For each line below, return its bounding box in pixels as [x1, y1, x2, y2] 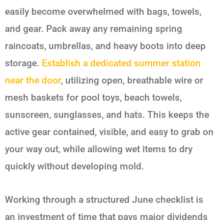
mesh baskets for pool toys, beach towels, [5, 91, 182, 103]
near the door [5, 74, 61, 86]
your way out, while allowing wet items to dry [5, 143, 192, 155]
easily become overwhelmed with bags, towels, [5, 5, 201, 17]
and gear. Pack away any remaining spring [5, 23, 182, 34]
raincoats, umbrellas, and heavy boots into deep [5, 40, 206, 52]
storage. [5, 57, 42, 69]
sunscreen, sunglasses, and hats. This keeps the [5, 109, 209, 120]
